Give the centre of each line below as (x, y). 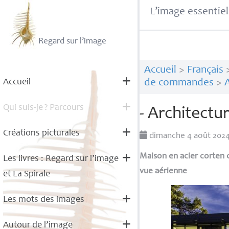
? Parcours (64, 108)
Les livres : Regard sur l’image (61, 159)
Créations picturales (41, 133)
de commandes (179, 83)
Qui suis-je (23, 108)
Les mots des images (43, 200)
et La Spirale (26, 174)
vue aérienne (164, 172)
